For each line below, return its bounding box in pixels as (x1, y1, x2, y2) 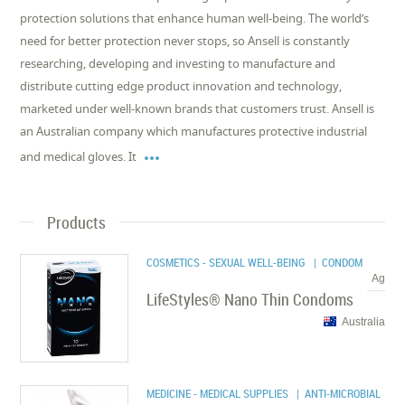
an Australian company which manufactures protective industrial (20, 122, 368, 139)
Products (47, 211, 107, 233)
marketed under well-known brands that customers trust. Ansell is (20, 99, 375, 117)
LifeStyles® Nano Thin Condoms (146, 287, 354, 310)
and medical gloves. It (20, 147, 137, 165)
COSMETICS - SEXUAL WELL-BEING (146, 253, 309, 270)
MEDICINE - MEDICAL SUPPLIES (146, 384, 292, 401)
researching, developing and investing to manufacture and (20, 54, 336, 71)
